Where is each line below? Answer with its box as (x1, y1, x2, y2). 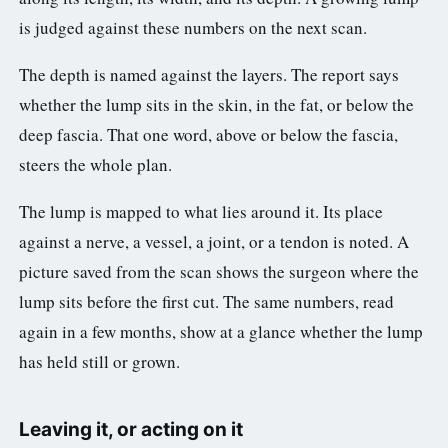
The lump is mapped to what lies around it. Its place (19, 199, 383, 223)
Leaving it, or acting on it (19, 417, 243, 441)
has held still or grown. (19, 349, 180, 373)
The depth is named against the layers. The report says (19, 62, 399, 86)
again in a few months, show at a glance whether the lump (19, 319, 423, 343)
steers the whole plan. (19, 152, 172, 176)
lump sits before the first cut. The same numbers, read (19, 289, 394, 313)
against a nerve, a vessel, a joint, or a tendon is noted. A (19, 229, 409, 253)
